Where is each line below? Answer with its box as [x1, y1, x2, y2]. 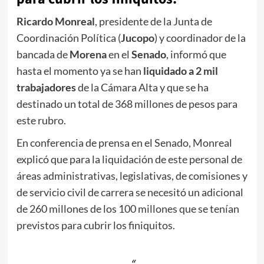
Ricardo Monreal [16, 15, 95, 28]
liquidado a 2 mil [141, 64, 218, 78]
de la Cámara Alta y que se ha [75, 81, 209, 94]
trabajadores [16, 81, 76, 94]
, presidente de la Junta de [94, 15, 212, 28]
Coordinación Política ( [16, 31, 121, 45]
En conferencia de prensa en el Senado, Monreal [16, 136, 232, 150]
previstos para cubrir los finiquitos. [16, 219, 175, 232]
